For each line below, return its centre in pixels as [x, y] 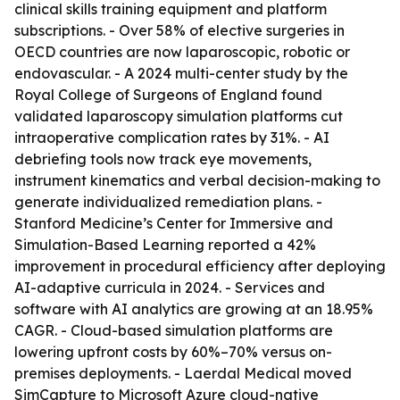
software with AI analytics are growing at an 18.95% [194, 309]
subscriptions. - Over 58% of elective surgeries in [179, 30]
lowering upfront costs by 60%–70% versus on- [173, 352]
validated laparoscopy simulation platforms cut [179, 116]
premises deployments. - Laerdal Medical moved [183, 373]
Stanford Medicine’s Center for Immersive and [174, 223]
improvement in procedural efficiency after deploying [200, 266]
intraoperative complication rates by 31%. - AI [172, 137]
